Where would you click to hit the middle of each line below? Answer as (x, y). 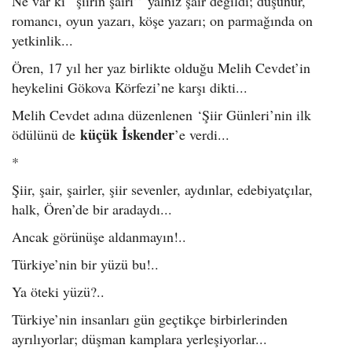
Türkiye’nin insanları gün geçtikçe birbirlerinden (150, 319)
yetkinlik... (42, 40)
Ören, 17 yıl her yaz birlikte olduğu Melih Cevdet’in (161, 68)
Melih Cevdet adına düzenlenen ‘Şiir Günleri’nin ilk (161, 115)
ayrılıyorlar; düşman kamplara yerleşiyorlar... (139, 339)
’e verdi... (202, 135)
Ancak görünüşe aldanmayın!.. (99, 237)
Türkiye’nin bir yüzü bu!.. (85, 264)
